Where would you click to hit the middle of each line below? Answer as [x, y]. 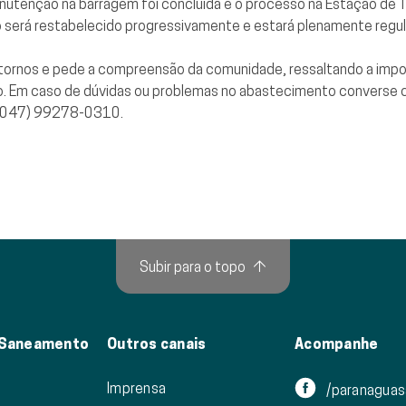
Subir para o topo [193, 267]
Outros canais [157, 344]
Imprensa [137, 388]
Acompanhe [337, 344]
